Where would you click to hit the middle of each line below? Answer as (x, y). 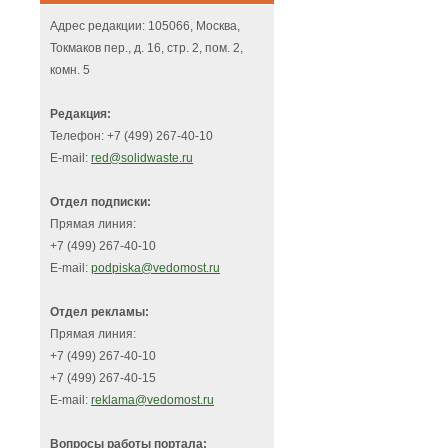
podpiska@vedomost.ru (155, 268)
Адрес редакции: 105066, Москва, (145, 26)
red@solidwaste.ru (142, 158)
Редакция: (80, 114)
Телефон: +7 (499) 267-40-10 (131, 136)
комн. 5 (70, 70)
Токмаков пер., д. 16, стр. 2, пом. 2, (146, 48)
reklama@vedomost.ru (152, 400)
